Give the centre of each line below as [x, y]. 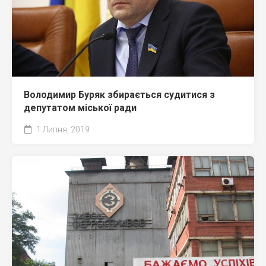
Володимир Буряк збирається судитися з [119, 94]
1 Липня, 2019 [62, 129]
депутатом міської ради [80, 107]
